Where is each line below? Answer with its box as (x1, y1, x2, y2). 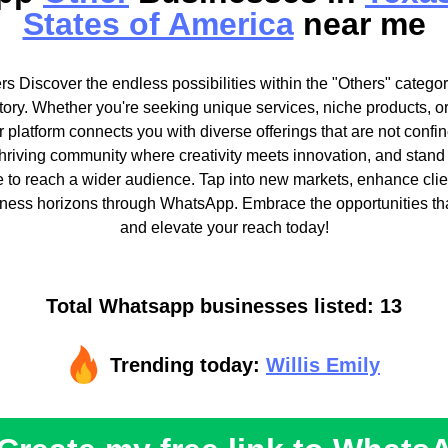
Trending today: (110, 354, 266, 377)
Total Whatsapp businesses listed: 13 (46, 295, 402, 318)
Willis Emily (266, 354, 380, 377)
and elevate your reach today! (119, 219, 329, 237)
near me (293, 6, 426, 43)
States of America (22, 6, 294, 43)
